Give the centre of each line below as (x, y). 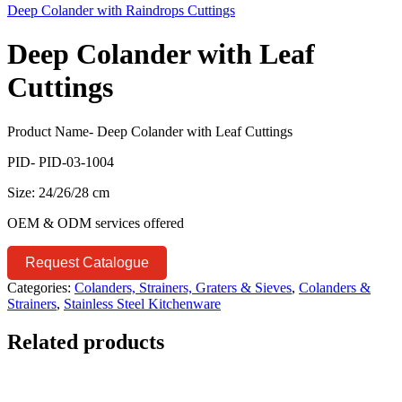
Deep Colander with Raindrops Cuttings (121, 10)
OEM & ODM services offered (96, 223)
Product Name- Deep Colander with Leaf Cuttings (150, 131)
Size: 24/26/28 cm (58, 192)
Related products (86, 341)
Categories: (39, 287)
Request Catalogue (87, 262)
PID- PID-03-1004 (61, 162)
